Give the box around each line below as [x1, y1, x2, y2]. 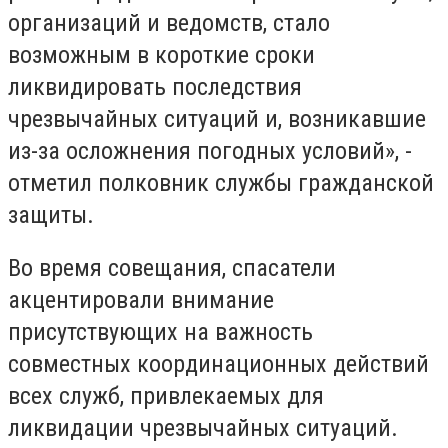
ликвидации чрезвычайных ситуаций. [8, 414, 422, 443]
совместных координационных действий [8, 350, 429, 379]
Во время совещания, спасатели [8, 254, 336, 283]
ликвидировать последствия [8, 72, 302, 101]
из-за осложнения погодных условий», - [8, 136, 412, 165]
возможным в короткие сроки [8, 40, 315, 69]
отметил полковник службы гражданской [8, 168, 434, 197]
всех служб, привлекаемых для [8, 382, 324, 411]
